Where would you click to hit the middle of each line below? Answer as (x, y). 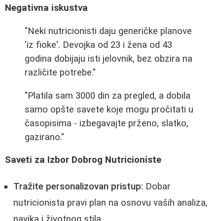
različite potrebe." (60, 72)
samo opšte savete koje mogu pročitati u (109, 109)
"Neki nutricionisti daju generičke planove (108, 31)
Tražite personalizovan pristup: (78, 186)
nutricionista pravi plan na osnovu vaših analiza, (110, 203)
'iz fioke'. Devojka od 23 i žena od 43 (98, 45)
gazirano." (44, 137)
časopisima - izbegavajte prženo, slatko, (107, 123)
